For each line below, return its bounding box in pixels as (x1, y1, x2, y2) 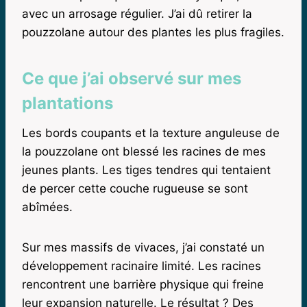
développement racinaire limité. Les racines (22, 258, 261, 273)
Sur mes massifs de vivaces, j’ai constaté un (22, 240, 265, 254)
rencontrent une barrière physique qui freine (22, 277, 264, 291)
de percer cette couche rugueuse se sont (22, 181, 248, 195)
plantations (22, 93, 113, 113)
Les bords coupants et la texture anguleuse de (22, 125, 280, 140)
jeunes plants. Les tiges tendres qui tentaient (22, 162, 271, 177)
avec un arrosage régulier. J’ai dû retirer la (22, 6, 252, 21)
